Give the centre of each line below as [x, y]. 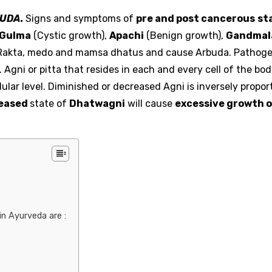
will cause [150, 104]
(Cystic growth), [70, 36]
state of [49, 104]
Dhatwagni [97, 104]
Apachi [127, 36]
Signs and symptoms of [80, 19]
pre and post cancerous [195, 19]
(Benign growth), [185, 36]
